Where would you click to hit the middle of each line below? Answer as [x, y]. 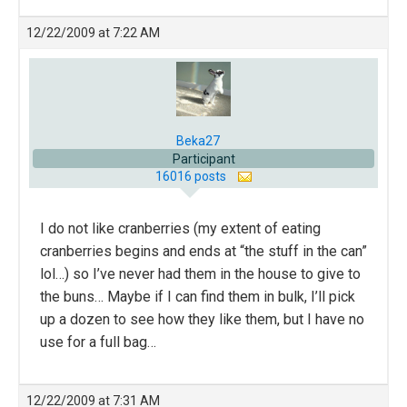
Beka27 [198, 140]
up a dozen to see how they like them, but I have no [202, 319]
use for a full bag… [98, 342]
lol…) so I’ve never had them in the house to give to [200, 273]
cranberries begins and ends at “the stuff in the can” [203, 251]
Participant [203, 159]
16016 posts [192, 176]
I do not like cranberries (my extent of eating [180, 228]
